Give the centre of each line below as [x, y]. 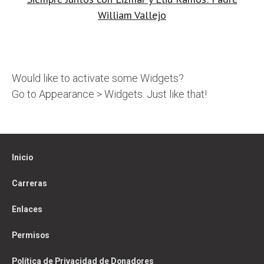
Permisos [31, 235]
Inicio [22, 158]
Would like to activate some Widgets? [98, 78]
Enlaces [27, 209]
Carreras [29, 184]
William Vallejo [132, 15]
